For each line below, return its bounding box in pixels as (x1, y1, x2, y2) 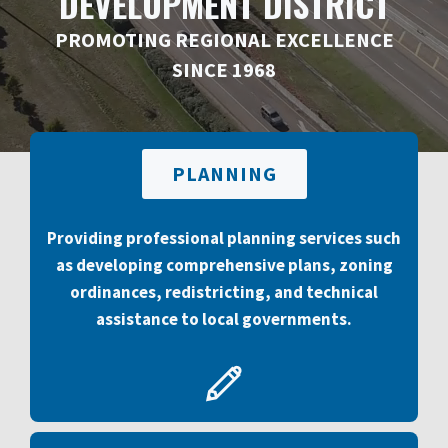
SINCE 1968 (172, 56, 276, 83)
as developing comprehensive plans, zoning (55, 254, 393, 276)
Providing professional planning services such (47, 227, 401, 249)
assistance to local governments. (96, 308, 352, 330)
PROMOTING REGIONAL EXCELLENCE (54, 26, 394, 53)
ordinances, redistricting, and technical (70, 281, 378, 303)
